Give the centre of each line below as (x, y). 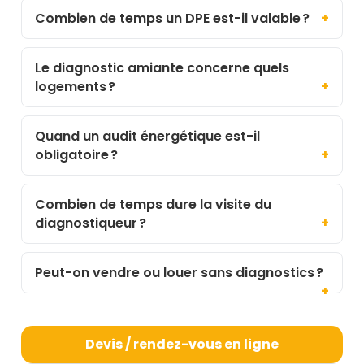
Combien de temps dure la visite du (153, 204)
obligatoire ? (76, 154)
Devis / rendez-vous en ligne (182, 344)
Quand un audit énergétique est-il (147, 136)
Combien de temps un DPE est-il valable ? (172, 18)
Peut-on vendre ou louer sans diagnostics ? (179, 272)
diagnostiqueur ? (91, 223)
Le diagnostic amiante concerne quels (162, 67)
